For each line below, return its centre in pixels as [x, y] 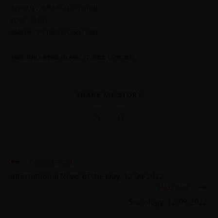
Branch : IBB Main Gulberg [54, 8]
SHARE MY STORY [109, 95]
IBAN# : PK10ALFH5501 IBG [54, 32]
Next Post [173, 188]
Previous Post [51, 162]
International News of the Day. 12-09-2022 [87, 176]
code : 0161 [29, 20]
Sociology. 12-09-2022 [168, 202]
